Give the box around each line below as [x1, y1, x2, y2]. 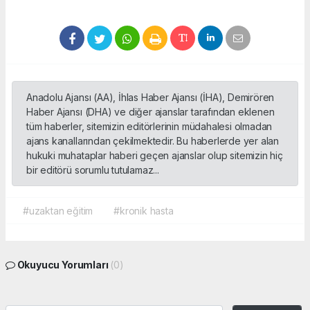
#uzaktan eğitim [23, 204, 93, 217]
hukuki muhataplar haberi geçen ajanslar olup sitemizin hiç [26, 149, 283, 161]
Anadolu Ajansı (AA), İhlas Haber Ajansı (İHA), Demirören [26, 91, 275, 103]
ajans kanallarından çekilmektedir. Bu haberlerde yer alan [26, 134, 280, 147]
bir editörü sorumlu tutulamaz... [26, 163, 159, 176]
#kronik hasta [113, 204, 174, 217]
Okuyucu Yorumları [15, 258, 111, 271]
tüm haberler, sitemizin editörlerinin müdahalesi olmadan [26, 120, 273, 132]
